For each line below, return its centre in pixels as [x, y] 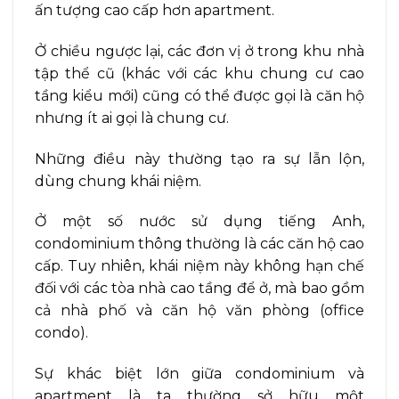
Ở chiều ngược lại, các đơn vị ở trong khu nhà [199, 51]
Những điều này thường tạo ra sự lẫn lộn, [199, 159]
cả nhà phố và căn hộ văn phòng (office [199, 311]
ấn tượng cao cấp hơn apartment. [155, 11]
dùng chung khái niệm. [118, 181]
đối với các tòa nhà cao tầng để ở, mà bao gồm [199, 289]
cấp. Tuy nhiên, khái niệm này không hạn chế [199, 266]
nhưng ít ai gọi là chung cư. [132, 118]
